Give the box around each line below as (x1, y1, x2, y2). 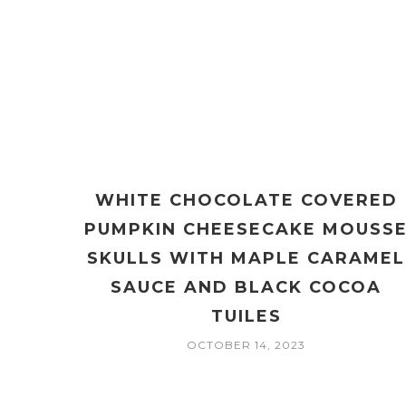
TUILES (210, 306, 282, 327)
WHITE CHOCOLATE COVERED (94, 190, 398, 211)
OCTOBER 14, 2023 (187, 338, 306, 353)
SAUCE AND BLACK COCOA (111, 277, 382, 298)
